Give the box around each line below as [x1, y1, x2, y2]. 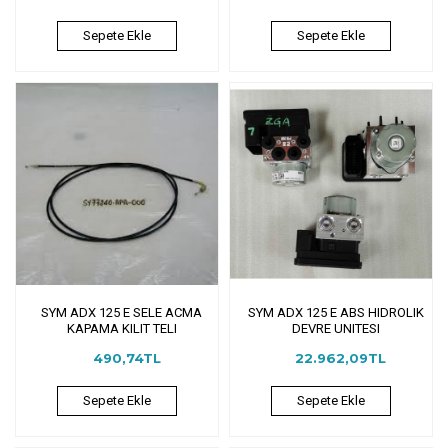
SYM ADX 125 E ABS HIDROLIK [247, 304, 424, 320]
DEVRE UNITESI [291, 320, 380, 336]
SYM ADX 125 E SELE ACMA [41, 304, 203, 320]
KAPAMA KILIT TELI [66, 320, 177, 336]
